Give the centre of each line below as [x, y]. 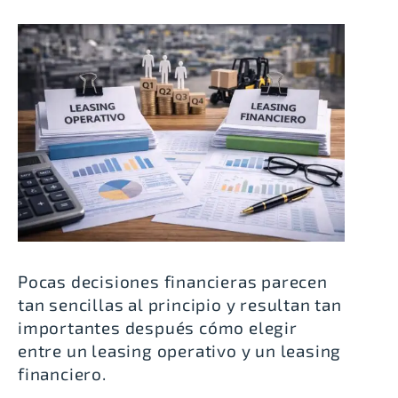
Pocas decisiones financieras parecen [173, 281]
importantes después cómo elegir [158, 327]
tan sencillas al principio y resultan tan [180, 304]
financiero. [62, 374]
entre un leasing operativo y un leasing [180, 350]
